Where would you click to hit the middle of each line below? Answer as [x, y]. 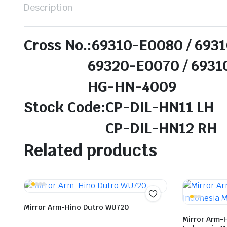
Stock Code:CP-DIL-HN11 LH [119, 107]
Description [48, 7]
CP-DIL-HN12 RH [120, 128]
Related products [90, 150]
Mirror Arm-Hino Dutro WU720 [76, 207]
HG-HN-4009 [100, 86]
